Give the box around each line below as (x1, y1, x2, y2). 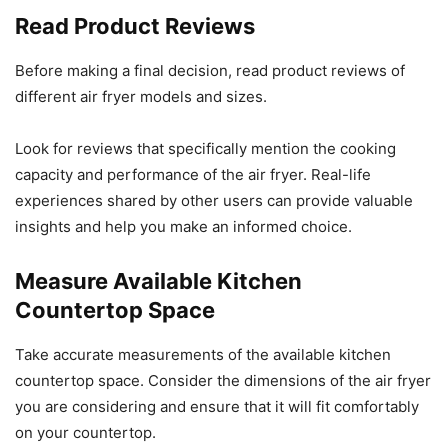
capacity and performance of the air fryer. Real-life (15, 164, 371, 184)
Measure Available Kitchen (15, 267, 302, 294)
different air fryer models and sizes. (15, 86, 267, 106)
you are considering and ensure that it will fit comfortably (15, 396, 419, 416)
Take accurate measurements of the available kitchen (15, 344, 391, 364)
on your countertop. (15, 422, 156, 442)
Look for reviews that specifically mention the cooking (15, 138, 396, 158)
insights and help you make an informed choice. (15, 216, 352, 236)
